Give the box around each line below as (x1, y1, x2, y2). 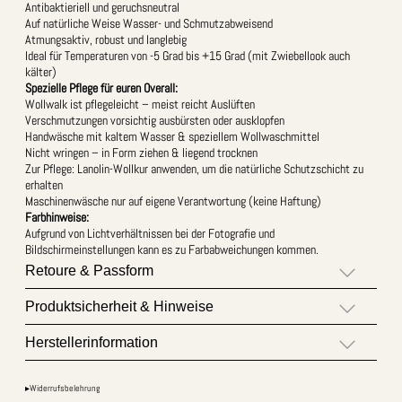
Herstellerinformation (25, 334, 158, 350)
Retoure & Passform (25, 262, 153, 278)
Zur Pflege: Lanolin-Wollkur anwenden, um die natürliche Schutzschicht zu (25, 160, 363, 177)
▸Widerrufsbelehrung (25, 381, 100, 394)
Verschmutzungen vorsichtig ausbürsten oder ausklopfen (25, 111, 284, 128)
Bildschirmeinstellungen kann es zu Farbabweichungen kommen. (25, 240, 319, 258)
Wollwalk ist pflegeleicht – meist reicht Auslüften (25, 95, 255, 112)
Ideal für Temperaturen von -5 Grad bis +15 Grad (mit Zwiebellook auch (25, 47, 350, 64)
